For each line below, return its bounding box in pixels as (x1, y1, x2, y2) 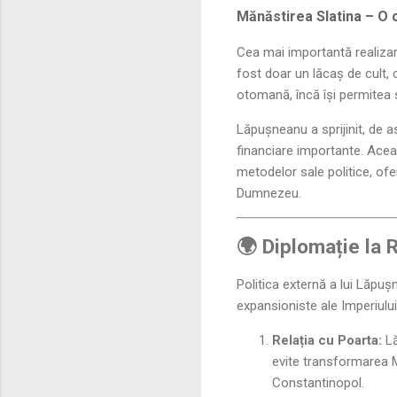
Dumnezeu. (237, 185, 301, 202)
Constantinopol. (272, 374, 364, 391)
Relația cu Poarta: (272, 331, 382, 348)
